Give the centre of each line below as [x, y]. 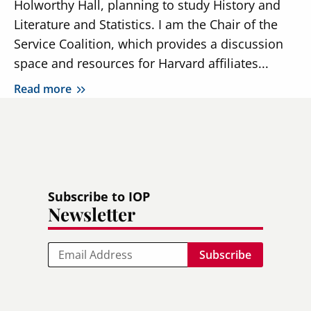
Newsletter [91, 214]
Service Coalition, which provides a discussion [148, 43]
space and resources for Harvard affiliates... [141, 63]
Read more [42, 89]
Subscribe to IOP [99, 196]
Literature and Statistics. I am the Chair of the [145, 24]
